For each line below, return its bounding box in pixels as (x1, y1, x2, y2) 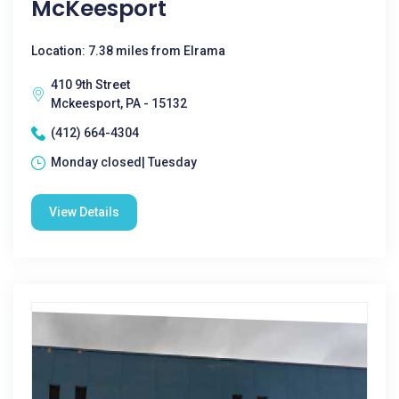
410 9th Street (51, 77, 130, 92)
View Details (49, 205, 119, 219)
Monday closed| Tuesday (51, 155, 197, 169)
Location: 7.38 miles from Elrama (31, 44, 225, 58)
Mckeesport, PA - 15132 (51, 96, 187, 110)
